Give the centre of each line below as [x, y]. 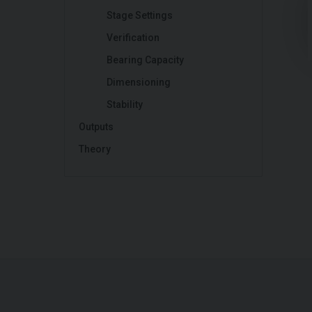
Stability [125, 104]
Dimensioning [139, 82]
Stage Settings [140, 15]
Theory [95, 149]
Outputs [96, 127]
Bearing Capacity [145, 60]
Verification [133, 38]
